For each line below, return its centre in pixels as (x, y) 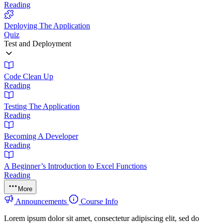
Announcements (41, 201)
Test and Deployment (38, 43)
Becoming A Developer (41, 136)
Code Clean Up (29, 76)
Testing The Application (42, 106)
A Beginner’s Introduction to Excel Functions (75, 166)
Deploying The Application (47, 25)
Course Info (98, 201)
